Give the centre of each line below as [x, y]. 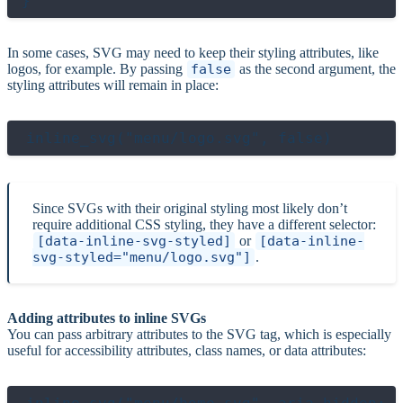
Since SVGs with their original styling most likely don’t [190, 208]
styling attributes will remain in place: [113, 85]
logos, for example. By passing [97, 68]
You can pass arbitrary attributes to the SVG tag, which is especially [199, 334]
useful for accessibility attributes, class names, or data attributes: [187, 350]
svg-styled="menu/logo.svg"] [142, 257]
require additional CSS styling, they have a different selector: [204, 224]
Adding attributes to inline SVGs [107, 318]
